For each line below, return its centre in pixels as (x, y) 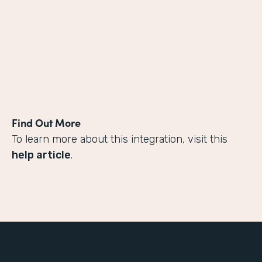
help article (41, 155)
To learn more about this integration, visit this (120, 139)
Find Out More (46, 123)
